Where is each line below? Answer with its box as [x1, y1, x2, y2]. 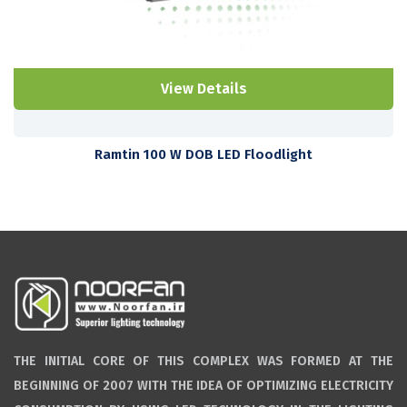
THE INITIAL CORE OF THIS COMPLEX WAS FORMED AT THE [14, 352, 393, 369]
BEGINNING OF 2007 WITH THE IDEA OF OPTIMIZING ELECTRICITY [14, 377, 393, 393]
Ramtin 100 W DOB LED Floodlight [94, 145, 313, 163]
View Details [160, 79, 247, 97]
